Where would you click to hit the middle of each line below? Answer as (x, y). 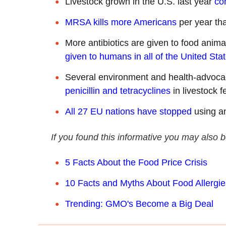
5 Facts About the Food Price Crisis (136, 163)
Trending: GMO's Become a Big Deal (139, 204)
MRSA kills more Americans (121, 22)
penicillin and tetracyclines (118, 91)
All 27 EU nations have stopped (128, 112)
